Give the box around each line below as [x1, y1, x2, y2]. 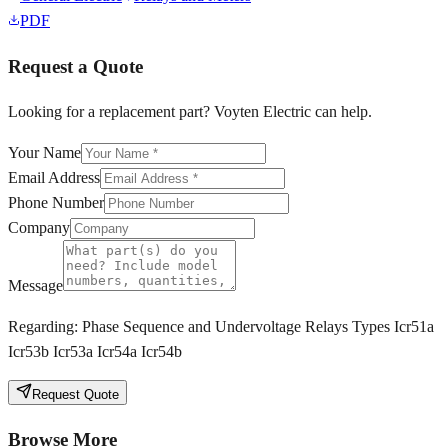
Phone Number [8, 194, 104, 212]
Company [8, 219, 70, 237]
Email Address [8, 169, 100, 187]
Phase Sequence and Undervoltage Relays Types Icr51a [82, 318, 434, 336]
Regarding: [8, 318, 82, 336]
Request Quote [32, 387, 119, 403]
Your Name [8, 144, 81, 162]
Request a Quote [8, 55, 143, 77]
